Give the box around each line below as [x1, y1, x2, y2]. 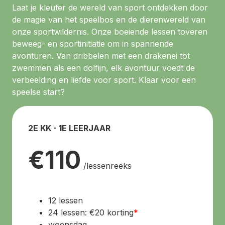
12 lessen [48, 195, 83, 206]
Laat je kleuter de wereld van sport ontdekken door [12, 3, 208, 13]
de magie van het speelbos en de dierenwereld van [12, 15, 205, 25]
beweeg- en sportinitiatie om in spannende [12, 39, 173, 49]
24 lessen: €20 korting [48, 207, 134, 218]
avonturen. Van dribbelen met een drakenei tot [12, 51, 190, 61]
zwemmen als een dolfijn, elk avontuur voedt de [12, 63, 195, 73]
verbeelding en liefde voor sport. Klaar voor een [12, 75, 196, 85]
